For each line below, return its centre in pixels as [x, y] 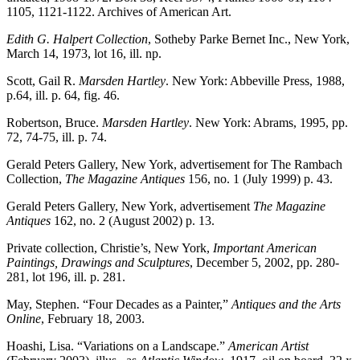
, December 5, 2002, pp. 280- [264, 262]
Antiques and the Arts [286, 304]
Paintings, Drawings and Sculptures [98, 262]
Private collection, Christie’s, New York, [110, 247]
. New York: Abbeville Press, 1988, [255, 80]
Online [24, 318]
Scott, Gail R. [43, 80]
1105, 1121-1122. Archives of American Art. [119, 11]
